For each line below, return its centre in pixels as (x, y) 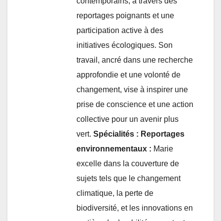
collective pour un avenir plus (128, 119)
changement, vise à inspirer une (132, 89)
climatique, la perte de (115, 193)
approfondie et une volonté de (129, 74)
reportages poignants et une (125, 15)
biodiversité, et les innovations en (135, 208)
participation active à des (120, 30)
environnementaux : (114, 148)
